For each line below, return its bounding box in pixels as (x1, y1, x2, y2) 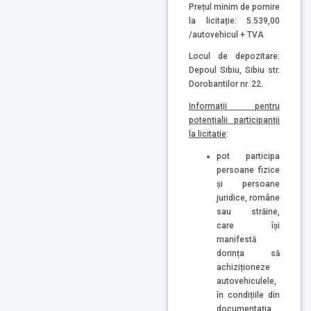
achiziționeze (217, 262, 270, 272)
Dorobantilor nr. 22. (189, 79, 263, 90)
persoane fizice (217, 165, 280, 175)
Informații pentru (189, 101, 280, 112)
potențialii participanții (189, 115, 280, 126)
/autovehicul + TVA (189, 29, 264, 40)
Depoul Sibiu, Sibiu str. (189, 65, 280, 76)
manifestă (217, 234, 256, 244)
